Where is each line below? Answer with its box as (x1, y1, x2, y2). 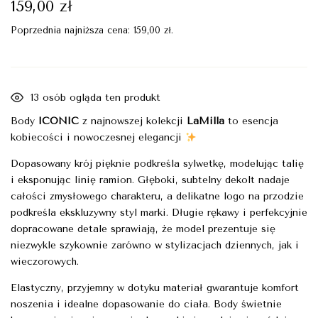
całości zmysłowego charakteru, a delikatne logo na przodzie (11, 190, 304, 203)
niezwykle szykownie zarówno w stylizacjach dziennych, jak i (11, 239, 299, 252)
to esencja (224, 115, 278, 128)
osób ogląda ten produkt (39, 92, 160, 104)
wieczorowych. (11, 256, 79, 268)
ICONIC (38, 115, 79, 128)
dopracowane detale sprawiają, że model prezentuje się (11, 223, 275, 236)
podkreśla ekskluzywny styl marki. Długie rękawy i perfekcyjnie (11, 207, 307, 219)
